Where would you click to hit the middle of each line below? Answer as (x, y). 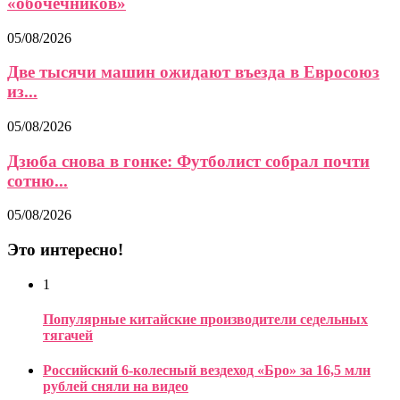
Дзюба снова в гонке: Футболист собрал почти (188, 161)
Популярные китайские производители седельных (205, 320)
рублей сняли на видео (116, 387)
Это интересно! (65, 250)
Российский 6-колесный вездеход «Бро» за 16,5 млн (207, 371)
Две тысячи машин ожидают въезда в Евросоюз (193, 72)
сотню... (37, 180)
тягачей (68, 336)
